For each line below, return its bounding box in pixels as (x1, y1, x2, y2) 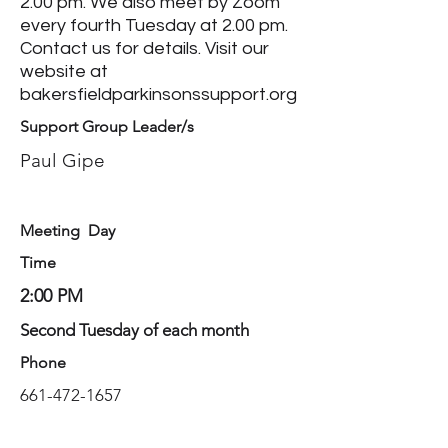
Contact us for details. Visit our (20, 39, 269, 58)
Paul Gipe (20, 149, 105, 172)
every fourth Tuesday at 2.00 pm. (20, 16, 288, 35)
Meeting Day (20, 221, 115, 240)
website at (20, 62, 108, 81)
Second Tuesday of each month (20, 320, 249, 340)
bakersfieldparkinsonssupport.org (20, 85, 297, 104)
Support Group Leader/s (20, 117, 194, 136)
